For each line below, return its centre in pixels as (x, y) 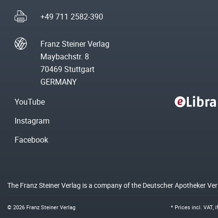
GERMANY (59, 82)
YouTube (30, 102)
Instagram (32, 121)
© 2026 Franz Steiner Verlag (41, 207)
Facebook (31, 140)
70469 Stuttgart (67, 69)
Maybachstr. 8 (65, 57)
